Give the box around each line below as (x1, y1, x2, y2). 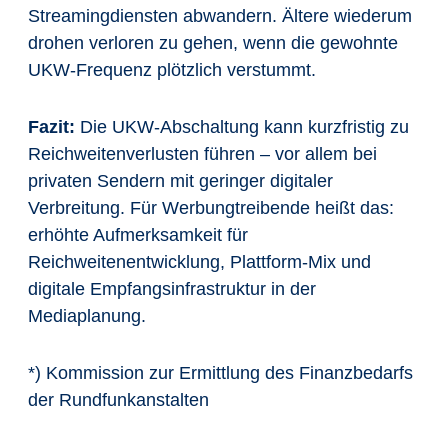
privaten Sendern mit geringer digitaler (28, 171, 333, 191)
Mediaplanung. (28, 306, 146, 326)
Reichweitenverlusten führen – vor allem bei (28, 144, 377, 164)
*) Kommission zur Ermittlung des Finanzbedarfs (28, 363, 413, 383)
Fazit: (28, 117, 75, 137)
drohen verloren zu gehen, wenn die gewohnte (28, 33, 398, 53)
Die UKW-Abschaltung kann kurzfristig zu (80, 117, 409, 137)
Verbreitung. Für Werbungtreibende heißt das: (28, 198, 394, 218)
